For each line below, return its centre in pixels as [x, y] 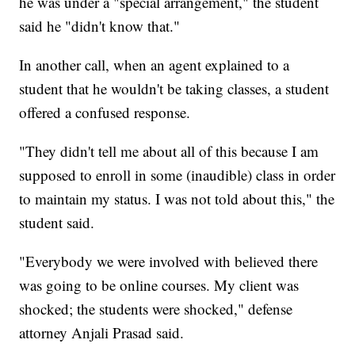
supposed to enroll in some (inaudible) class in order [177, 175]
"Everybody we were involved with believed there [169, 261]
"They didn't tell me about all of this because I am [169, 151]
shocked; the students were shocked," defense [156, 309]
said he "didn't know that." [100, 26]
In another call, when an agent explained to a [155, 65]
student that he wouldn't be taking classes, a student [174, 89]
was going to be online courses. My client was [159, 285]
